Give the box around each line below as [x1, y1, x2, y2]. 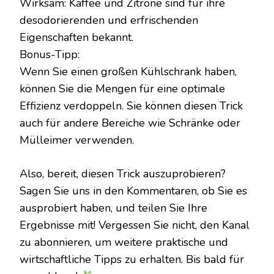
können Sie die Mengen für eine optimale [20, 81, 225, 96]
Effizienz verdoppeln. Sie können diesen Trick [20, 98, 243, 113]
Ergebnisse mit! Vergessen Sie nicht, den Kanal [20, 218, 250, 232]
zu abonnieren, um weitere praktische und [20, 235, 228, 250]
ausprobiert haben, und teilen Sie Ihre [20, 201, 207, 215]
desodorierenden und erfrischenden [20, 13, 198, 28]
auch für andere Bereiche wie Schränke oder [20, 116, 240, 130]
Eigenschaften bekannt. [20, 30, 133, 45]
